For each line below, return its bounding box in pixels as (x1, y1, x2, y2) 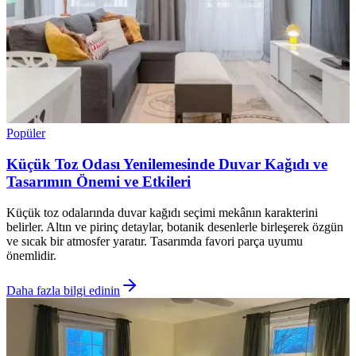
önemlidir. (6, 248, 56, 262)
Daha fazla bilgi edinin (6, 283, 120, 297)
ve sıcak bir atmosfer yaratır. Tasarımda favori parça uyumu (6, 234, 303, 248)
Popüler (6, 126, 45, 141)
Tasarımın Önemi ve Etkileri (6, 173, 191, 191)
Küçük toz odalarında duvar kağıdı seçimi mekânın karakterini (6, 205, 318, 219)
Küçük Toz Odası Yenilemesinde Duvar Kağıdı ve (6, 156, 327, 173)
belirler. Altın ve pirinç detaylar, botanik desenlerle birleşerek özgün (6, 219, 343, 234)
